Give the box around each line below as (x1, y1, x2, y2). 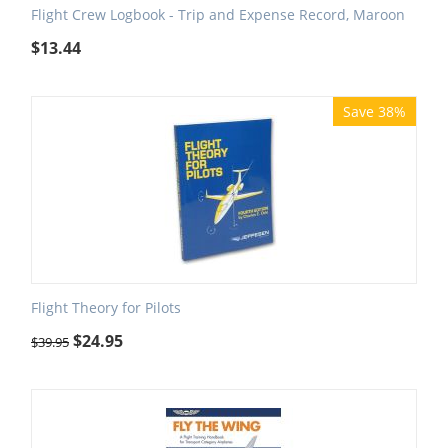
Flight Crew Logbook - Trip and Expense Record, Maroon (31, 5, 405, 25)
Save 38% (343, 102, 406, 122)
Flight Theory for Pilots (31, 298, 181, 318)
